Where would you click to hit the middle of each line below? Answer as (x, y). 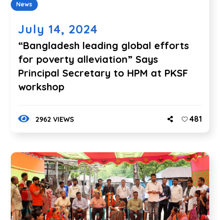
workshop (41, 86)
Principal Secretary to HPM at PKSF (103, 73)
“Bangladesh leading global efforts (104, 45)
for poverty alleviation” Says (88, 59)
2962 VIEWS (55, 119)
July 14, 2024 (58, 29)
